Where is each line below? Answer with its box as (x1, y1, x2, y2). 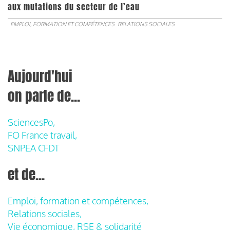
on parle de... (8, 85, 80, 106)
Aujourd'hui (8, 66, 72, 87)
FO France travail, (8, 129, 77, 141)
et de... (8, 164, 45, 185)
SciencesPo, (8, 116, 55, 128)
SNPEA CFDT (8, 142, 60, 154)
